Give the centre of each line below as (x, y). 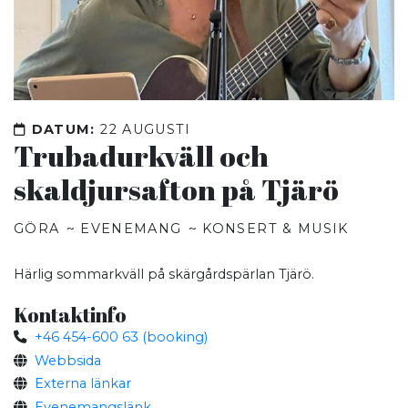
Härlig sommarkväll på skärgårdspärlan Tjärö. (164, 274)
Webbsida (67, 360)
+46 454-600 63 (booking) (121, 337)
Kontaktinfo (70, 315)
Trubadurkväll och (141, 155)
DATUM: (63, 129)
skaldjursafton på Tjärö (176, 189)
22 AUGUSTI (146, 129)
